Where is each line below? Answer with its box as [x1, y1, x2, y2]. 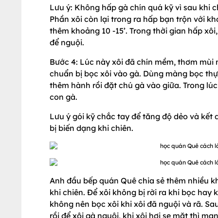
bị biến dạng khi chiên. [50, 123, 133, 133]
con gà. [50, 92, 77, 102]
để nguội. [50, 37, 84, 47]
